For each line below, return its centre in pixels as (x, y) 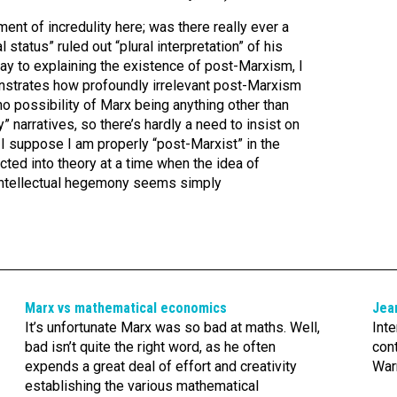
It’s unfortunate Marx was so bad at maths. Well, (172, 327)
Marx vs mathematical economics (125, 308)
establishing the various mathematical (141, 386)
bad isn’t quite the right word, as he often (150, 347)
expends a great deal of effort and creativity (160, 366)
